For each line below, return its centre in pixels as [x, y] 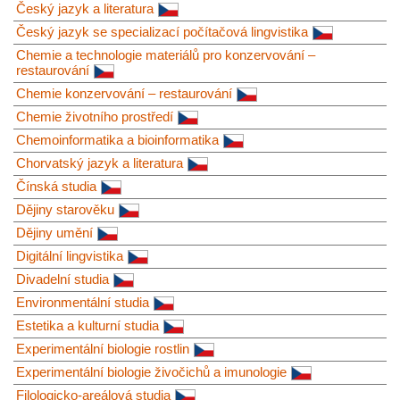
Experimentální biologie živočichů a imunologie [151, 371]
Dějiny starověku [65, 209]
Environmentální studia [83, 302]
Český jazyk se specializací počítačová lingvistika [162, 31]
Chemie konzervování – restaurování [124, 93]
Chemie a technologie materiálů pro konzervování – [166, 54]
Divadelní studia [62, 279]
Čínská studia [56, 186]
